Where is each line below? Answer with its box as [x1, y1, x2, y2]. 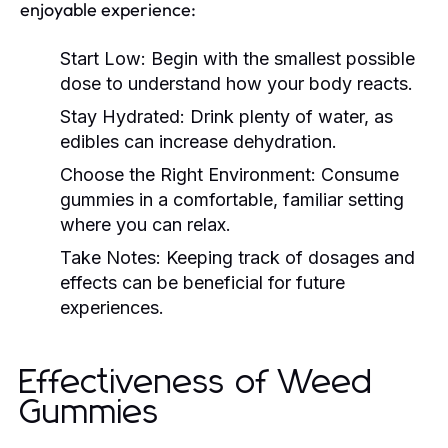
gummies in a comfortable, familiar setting [60, 188, 404, 210]
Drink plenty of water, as [185, 105, 393, 127]
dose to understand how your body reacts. [60, 72, 413, 94]
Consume [316, 163, 399, 185]
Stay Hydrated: [60, 105, 185, 127]
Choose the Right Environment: [60, 163, 316, 185]
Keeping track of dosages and [161, 246, 415, 268]
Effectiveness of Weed [20, 365, 373, 400]
